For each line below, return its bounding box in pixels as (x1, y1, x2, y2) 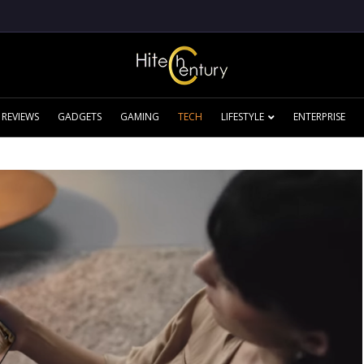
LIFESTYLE (220, 110, 264, 123)
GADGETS (57, 110, 102, 123)
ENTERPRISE (292, 110, 345, 123)
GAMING (119, 110, 159, 123)
